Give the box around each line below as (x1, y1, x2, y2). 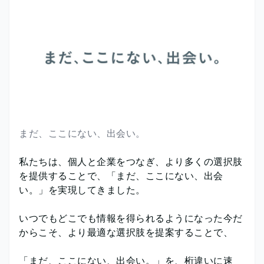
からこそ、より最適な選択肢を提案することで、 (19, 225, 233, 239)
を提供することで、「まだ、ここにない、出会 (19, 169, 223, 182)
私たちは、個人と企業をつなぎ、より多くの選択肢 (19, 154, 243, 168)
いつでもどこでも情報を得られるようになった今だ (19, 211, 243, 225)
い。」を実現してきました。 (19, 183, 146, 196)
